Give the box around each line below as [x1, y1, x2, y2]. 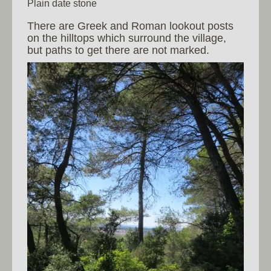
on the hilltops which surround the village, [27, 31, 226, 44]
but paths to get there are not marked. [27, 44, 209, 56]
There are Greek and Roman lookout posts [27, 19, 233, 32]
